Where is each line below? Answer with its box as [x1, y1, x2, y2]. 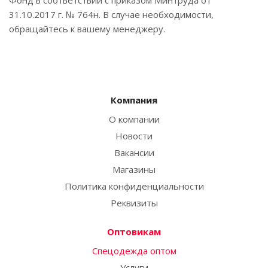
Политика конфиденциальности [64, 180, 204, 192]
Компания [111, 94, 157, 106]
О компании [108, 113, 160, 125]
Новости [115, 130, 153, 142]
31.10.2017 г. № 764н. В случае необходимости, [9, 8, 214, 20]
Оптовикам [107, 226, 161, 237]
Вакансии [114, 147, 154, 159]
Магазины [112, 163, 156, 175]
